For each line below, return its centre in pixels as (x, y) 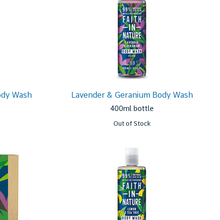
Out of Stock (132, 124)
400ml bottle (132, 109)
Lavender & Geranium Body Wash (132, 95)
